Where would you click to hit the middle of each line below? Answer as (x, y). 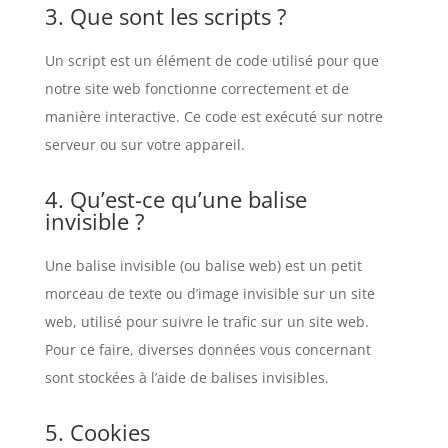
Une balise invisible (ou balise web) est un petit (203, 265)
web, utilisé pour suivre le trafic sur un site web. (206, 321)
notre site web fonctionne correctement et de (196, 88)
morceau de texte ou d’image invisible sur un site (209, 293)
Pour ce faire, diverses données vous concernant (207, 349)
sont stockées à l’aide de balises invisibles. (186, 377)
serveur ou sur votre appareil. (144, 144)
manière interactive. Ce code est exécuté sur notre (213, 116)
